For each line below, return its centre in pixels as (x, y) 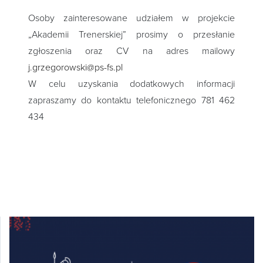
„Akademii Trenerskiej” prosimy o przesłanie (131, 35)
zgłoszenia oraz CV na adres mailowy (131, 51)
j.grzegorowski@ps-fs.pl (75, 68)
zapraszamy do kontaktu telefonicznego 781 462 (131, 101)
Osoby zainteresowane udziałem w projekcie (131, 18)
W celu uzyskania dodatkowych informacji (131, 84)
